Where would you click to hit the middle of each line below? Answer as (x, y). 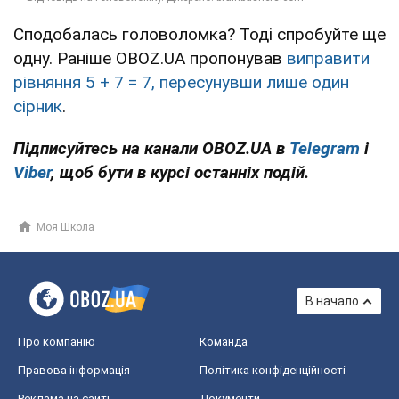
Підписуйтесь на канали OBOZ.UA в (151, 149)
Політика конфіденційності (273, 370)
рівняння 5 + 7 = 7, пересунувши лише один (181, 83)
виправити (328, 59)
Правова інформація (74, 370)
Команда (224, 342)
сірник (38, 107)
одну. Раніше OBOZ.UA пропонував (150, 59)
